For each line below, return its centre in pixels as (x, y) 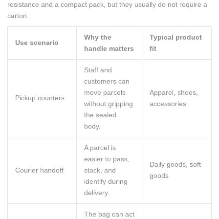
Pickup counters (40, 98)
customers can (107, 81)
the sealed (100, 115)
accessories (168, 104)
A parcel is (100, 148)
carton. (18, 16)
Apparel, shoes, (174, 92)
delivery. (97, 193)
